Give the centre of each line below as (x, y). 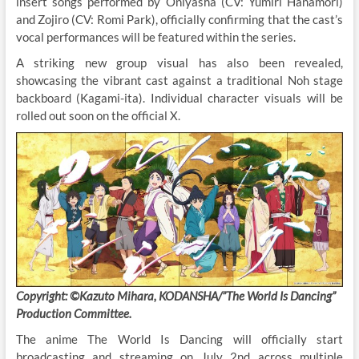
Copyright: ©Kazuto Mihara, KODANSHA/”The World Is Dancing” (175, 295)
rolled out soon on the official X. (99, 116)
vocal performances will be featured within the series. (155, 37)
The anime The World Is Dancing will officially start (179, 339)
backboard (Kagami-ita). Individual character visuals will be (179, 98)
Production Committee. (73, 313)
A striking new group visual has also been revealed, (179, 63)
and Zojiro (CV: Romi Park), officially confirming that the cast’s (179, 20)
